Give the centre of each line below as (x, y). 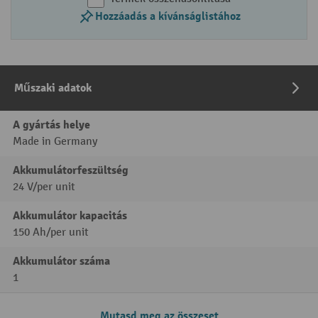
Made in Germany (55, 142)
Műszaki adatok (53, 88)
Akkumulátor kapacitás (70, 216)
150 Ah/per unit (51, 232)
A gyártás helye (51, 125)
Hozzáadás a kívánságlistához (168, 16)
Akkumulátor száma (61, 261)
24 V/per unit (44, 187)
